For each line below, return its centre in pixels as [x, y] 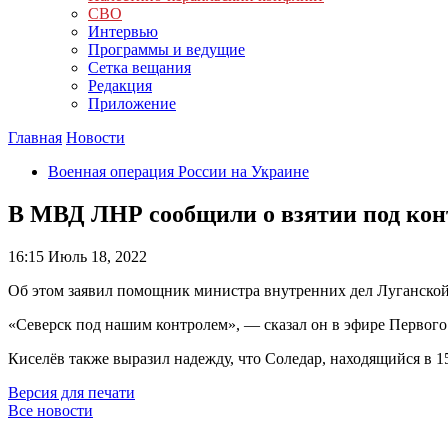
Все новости [50, 410]
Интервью [123, 31]
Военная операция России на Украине [178, 171]
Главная [35, 137]
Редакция [120, 85]
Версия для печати [71, 392]
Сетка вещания [139, 67]
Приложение [132, 103]
